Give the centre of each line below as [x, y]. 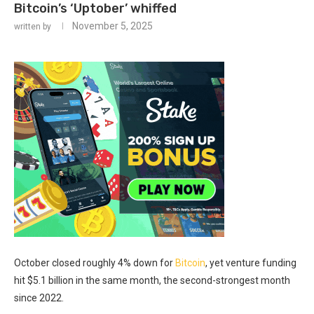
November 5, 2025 [112, 26]
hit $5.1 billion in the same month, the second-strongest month [152, 280]
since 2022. [39, 298]
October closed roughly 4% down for [95, 262]
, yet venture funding [251, 262]
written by [34, 26]
